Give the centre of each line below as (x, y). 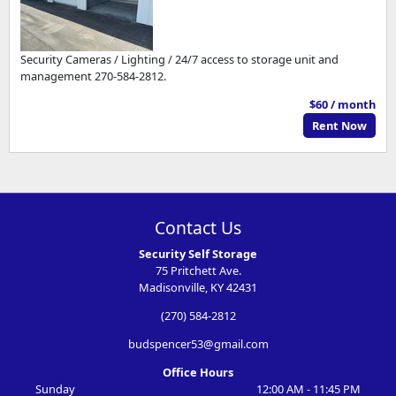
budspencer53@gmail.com (198, 344)
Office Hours (198, 372)
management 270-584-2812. (94, 76)
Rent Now (340, 125)
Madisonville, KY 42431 (198, 288)
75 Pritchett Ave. (198, 271)
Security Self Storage (198, 254)
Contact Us (198, 228)
